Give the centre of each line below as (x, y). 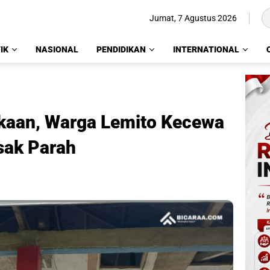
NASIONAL (57, 49)
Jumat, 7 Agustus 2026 (193, 18)
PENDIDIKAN (121, 49)
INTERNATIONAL (206, 49)
